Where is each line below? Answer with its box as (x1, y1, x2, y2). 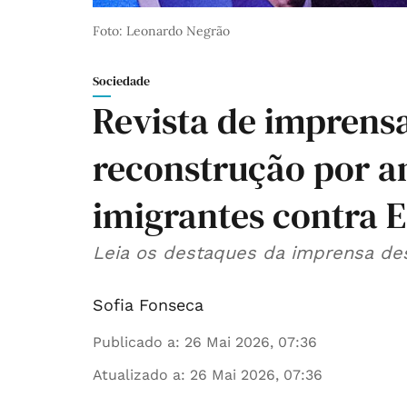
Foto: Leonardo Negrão (93, 23, 230, 40)
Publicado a (93, 333, 175, 352)
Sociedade (93, 72, 150, 91)
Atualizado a (93, 366, 181, 384)
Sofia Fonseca (93, 295, 203, 315)
